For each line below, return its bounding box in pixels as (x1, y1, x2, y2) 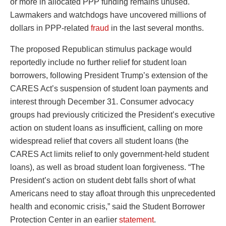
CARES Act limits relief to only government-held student (10, 149, 209, 158)
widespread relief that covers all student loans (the (10, 136, 189, 145)
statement (119, 215, 154, 224)
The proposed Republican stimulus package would (10, 44, 192, 53)
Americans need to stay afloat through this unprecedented (10, 189, 215, 198)
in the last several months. (109, 23, 204, 32)
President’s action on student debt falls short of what (10, 176, 195, 185)
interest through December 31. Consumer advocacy (10, 97, 194, 106)
